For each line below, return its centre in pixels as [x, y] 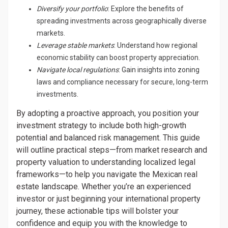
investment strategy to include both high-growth [101, 125]
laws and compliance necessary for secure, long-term [122, 82]
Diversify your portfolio [72, 9]
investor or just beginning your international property [108, 199]
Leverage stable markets [75, 45]
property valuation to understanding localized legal [106, 162]
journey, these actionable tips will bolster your [97, 211]
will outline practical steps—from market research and [112, 150]
